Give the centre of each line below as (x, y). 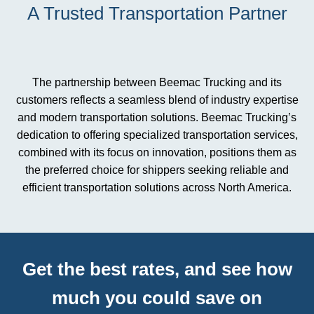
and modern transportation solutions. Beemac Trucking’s (157, 117)
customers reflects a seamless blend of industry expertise (157, 100)
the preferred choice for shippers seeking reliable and (157, 170)
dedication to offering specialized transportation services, (157, 135)
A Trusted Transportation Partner (157, 13)
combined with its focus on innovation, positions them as (157, 152)
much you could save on (157, 298)
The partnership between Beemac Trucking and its (157, 82)
